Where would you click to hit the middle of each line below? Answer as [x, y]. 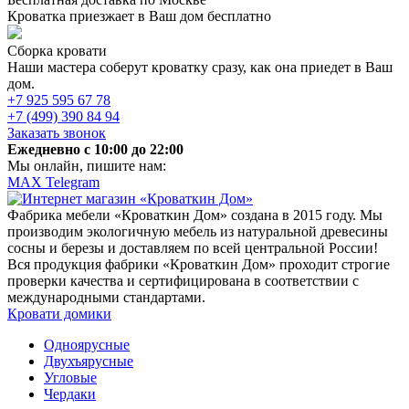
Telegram [73, 183]
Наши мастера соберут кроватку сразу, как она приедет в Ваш [200, 68]
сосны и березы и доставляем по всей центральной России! [193, 248]
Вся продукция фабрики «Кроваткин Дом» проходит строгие [199, 265]
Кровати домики [59, 314]
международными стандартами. [108, 298]
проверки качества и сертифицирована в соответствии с [183, 281]
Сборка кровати [57, 51]
